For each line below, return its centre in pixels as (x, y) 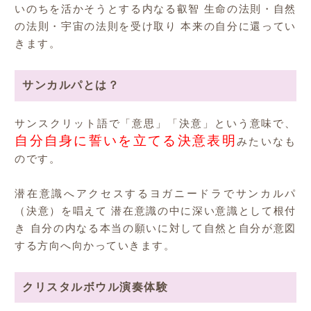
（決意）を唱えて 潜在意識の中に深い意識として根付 (155, 211)
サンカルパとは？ (71, 86)
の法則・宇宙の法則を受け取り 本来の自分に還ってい (155, 27)
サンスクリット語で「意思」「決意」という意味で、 (155, 124)
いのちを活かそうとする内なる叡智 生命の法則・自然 (155, 10)
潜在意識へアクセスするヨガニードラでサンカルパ (155, 194)
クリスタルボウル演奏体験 (95, 287)
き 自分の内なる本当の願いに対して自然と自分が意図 (155, 228)
